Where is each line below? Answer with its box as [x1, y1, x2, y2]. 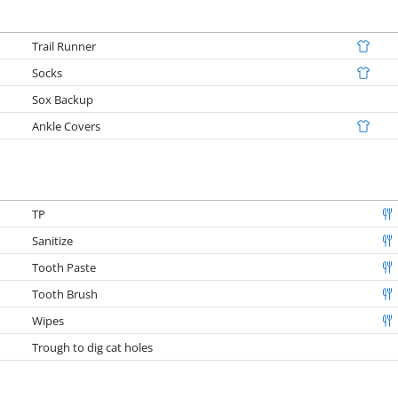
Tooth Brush [32, 285, 99, 302]
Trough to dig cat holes [32, 338, 154, 355]
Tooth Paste [32, 259, 97, 275]
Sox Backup [32, 91, 94, 107]
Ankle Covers [32, 117, 101, 134]
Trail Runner [32, 37, 97, 54]
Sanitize [32, 232, 74, 249]
